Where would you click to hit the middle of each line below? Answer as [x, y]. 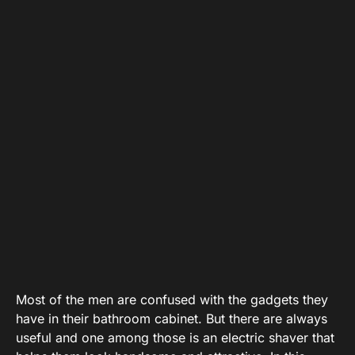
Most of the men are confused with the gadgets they [172, 300]
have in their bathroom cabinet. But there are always [172, 319]
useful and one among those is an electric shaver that [175, 338]
